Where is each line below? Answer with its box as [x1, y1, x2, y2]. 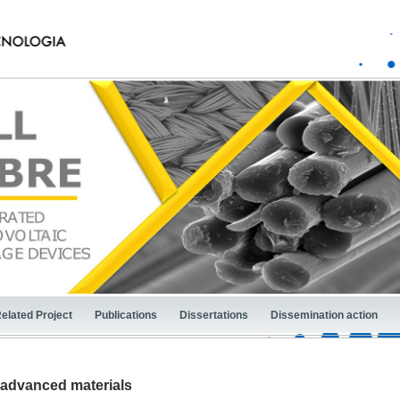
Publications [95, 308, 157, 321]
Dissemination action [271, 308, 378, 321]
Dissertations [179, 308, 248, 321]
